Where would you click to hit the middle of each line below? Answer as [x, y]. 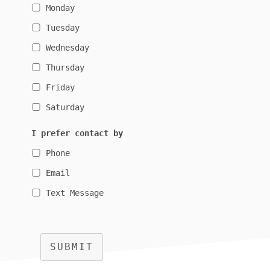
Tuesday [63, 28]
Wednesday [68, 48]
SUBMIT [72, 247]
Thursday [65, 68]
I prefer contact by [77, 133]
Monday [61, 8]
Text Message [75, 193]
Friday [61, 88]
